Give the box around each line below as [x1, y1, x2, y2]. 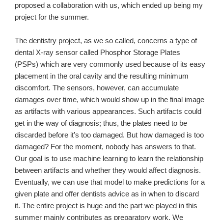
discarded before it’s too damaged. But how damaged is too [15, 131, 204, 139]
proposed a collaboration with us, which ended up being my [15, 1, 203, 10]
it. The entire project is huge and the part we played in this [15, 201, 197, 210]
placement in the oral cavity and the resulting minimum [15, 72, 189, 81]
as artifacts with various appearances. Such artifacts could [15, 107, 201, 116]
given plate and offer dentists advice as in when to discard [15, 190, 199, 198]
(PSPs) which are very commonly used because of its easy [15, 60, 205, 69]
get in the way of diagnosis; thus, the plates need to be [15, 119, 187, 128]
